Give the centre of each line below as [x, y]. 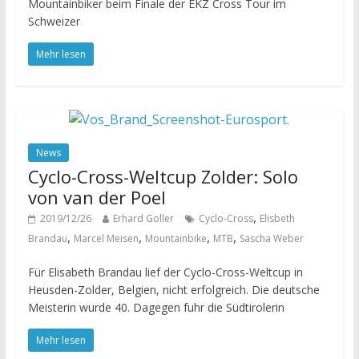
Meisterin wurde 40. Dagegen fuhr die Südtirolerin [156, 308]
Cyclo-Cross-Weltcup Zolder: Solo [163, 177]
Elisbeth [277, 219]
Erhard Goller [143, 219]
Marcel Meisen [106, 239]
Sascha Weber [271, 239]
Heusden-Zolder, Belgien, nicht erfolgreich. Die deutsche [173, 290]
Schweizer [54, 22]
